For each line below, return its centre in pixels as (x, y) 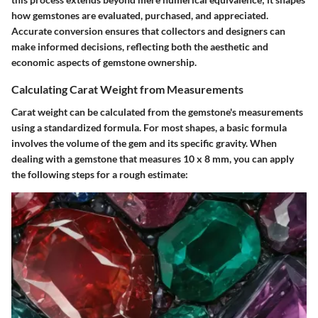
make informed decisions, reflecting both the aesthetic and (140, 47)
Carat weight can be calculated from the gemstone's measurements (157, 111)
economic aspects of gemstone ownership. (104, 62)
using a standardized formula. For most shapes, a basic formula (149, 127)
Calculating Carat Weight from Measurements (127, 89)
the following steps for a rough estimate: (100, 174)
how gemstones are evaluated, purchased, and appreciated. (140, 16)
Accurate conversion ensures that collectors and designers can (148, 31)
